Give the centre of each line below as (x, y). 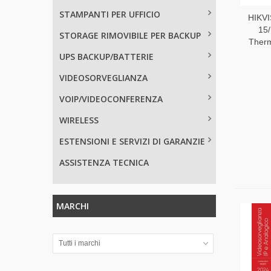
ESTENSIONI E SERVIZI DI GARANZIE (132, 141)
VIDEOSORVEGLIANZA (103, 77)
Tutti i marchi (80, 243)
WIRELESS (79, 120)
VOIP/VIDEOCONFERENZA (111, 99)
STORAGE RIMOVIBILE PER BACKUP (130, 35)
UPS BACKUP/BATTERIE (106, 56)
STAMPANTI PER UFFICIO (110, 14)
